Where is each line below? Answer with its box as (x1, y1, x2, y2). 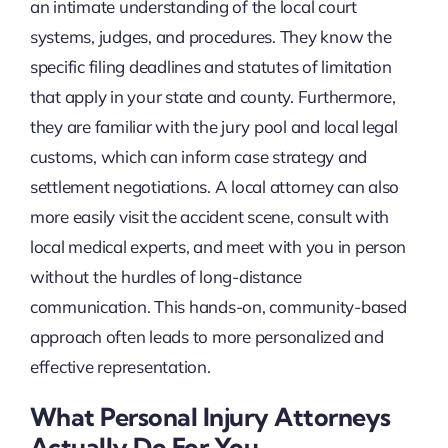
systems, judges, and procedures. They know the (29, 25, 392, 47)
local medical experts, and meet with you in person (29, 235, 407, 257)
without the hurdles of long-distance (29, 265, 302, 287)
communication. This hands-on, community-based (29, 295, 407, 317)
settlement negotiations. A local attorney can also (29, 175, 400, 197)
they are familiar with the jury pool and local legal (29, 115, 398, 137)
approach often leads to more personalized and (29, 325, 384, 347)
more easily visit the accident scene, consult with (29, 205, 390, 227)
